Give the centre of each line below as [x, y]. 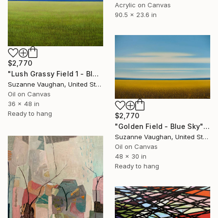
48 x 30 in [131, 156]
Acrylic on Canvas [143, 5]
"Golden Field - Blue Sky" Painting [207, 126]
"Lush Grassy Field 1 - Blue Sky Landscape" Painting [96, 74]
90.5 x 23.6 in [136, 15]
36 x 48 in [24, 104]
